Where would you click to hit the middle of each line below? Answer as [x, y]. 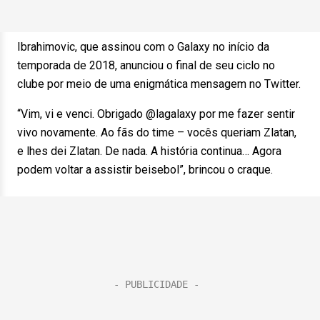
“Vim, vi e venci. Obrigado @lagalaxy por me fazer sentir [156, 114]
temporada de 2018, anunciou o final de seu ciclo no [146, 65]
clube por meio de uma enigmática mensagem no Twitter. [159, 84]
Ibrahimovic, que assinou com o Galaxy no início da [143, 47]
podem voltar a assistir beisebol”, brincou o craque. [145, 170]
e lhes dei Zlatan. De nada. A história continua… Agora [149, 151]
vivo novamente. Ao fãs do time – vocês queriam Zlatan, [157, 132]
